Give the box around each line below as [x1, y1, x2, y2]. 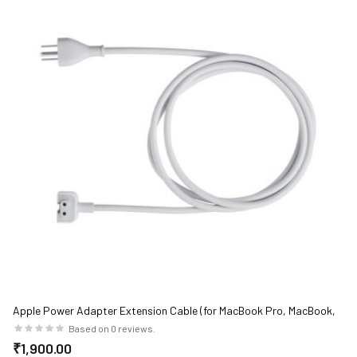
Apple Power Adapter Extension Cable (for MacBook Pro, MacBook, [13, 304, 335, 318]
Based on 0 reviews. [69, 323, 155, 335]
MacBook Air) [13, 319, 76, 333]
